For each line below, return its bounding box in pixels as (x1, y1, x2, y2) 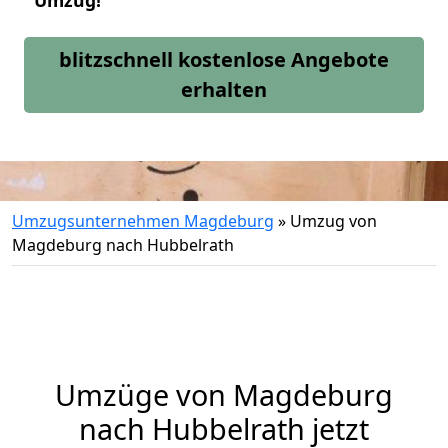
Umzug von (290, 210, 377, 232)
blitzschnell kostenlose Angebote (59, 46, 389, 73)
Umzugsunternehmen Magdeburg (12, 210, 274, 232)
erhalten (181, 76, 267, 103)
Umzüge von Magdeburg (55, 375, 393, 414)
